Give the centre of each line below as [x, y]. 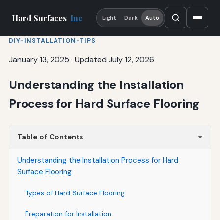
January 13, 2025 [39, 59]
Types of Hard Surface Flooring [75, 193]
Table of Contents [50, 137]
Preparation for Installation [68, 213]
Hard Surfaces [40, 18]
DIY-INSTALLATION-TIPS [52, 41]
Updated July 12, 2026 [114, 59]
